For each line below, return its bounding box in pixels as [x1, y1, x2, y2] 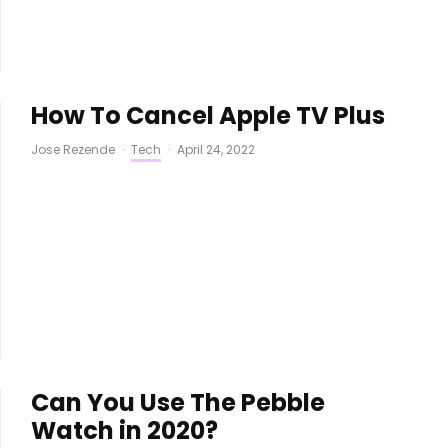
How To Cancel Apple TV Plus [30, 99, 385, 133]
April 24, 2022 [176, 141, 255, 159]
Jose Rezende [30, 141, 115, 159]
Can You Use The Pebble [30, 386, 325, 420]
